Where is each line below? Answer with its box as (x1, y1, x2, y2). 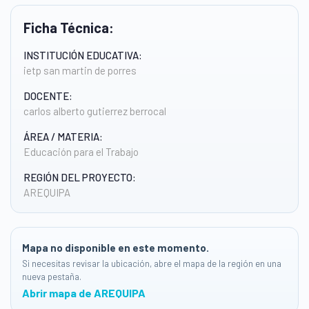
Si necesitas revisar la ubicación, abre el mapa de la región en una (22, 258, 281, 269)
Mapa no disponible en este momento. (22, 241, 209, 254)
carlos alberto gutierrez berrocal (23, 105, 166, 117)
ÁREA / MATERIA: (23, 130, 103, 143)
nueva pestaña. (22, 271, 81, 282)
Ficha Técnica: (23, 19, 114, 36)
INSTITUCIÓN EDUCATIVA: (23, 49, 142, 61)
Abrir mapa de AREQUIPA (22, 286, 146, 299)
